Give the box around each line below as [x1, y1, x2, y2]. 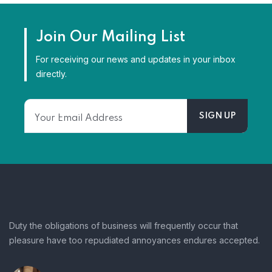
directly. [36, 69, 67, 80]
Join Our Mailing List [36, 30, 185, 46]
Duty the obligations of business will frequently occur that [9, 220, 238, 231]
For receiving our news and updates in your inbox [36, 54, 236, 65]
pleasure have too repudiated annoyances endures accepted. [9, 235, 260, 246]
